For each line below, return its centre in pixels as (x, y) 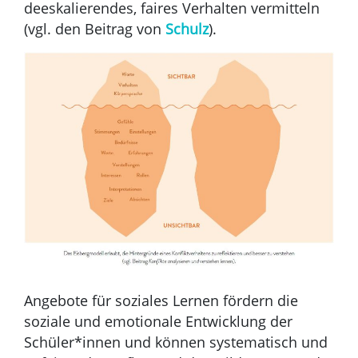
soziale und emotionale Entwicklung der (158, 321)
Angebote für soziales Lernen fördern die (161, 300)
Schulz (187, 29)
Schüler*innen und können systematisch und (176, 342)
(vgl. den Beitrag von (95, 29)
